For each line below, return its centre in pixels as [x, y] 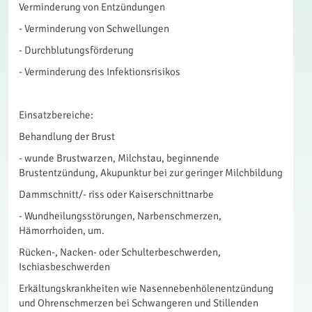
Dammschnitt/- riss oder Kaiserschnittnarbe [116, 194]
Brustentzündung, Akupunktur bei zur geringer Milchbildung [151, 173]
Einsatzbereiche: [56, 115]
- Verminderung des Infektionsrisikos [100, 72]
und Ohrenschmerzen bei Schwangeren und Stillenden [139, 303]
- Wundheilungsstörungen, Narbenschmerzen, [120, 216]
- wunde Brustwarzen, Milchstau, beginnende [119, 158]
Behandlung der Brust [67, 136]
